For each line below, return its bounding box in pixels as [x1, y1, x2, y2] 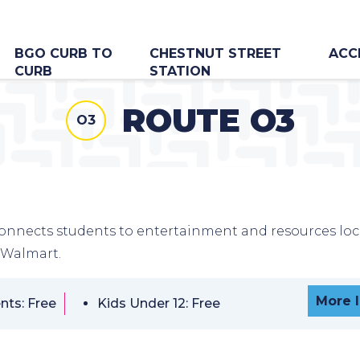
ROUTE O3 [121, 100, 295, 140]
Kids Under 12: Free [97, 296, 220, 311]
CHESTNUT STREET [149, 46, 281, 61]
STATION [149, 63, 211, 79]
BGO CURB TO [14, 46, 112, 61]
